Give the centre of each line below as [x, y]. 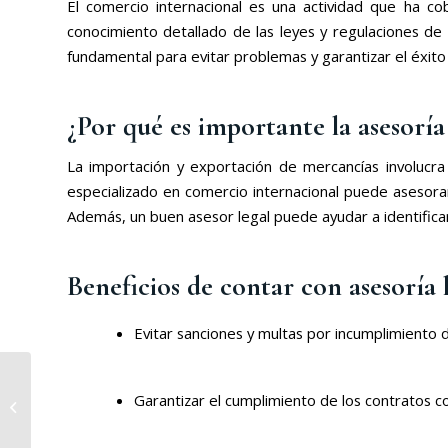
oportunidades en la [97, 397]
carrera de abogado [96, 418]
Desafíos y [67, 376]
